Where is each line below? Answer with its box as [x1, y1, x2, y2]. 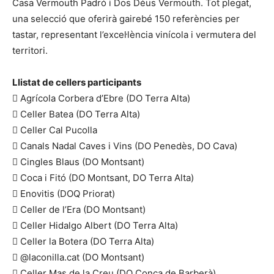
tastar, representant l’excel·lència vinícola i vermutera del [12, 28, 256, 40]
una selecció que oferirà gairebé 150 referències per [12, 12, 240, 24]
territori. [12, 44, 48, 56]
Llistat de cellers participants [12, 76, 141, 88]
